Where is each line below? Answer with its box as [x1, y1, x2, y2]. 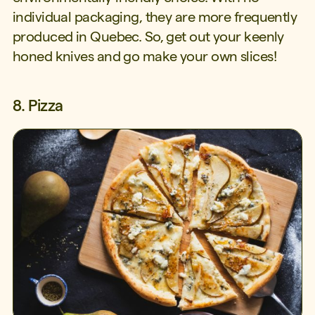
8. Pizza [12, 96, 63, 114]
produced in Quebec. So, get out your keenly [12, 28, 284, 44]
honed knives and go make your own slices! [12, 48, 276, 64]
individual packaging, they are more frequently [12, 8, 297, 25]
